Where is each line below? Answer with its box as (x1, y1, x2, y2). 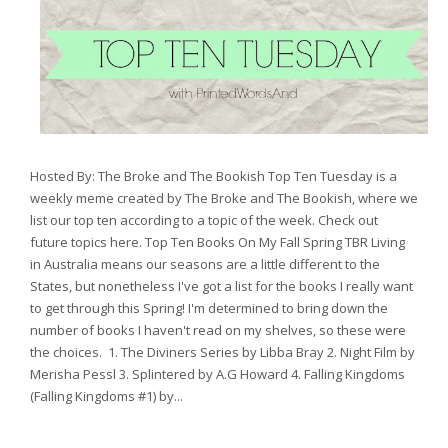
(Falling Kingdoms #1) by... (30, 387, 183, 406)
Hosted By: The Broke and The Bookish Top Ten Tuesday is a (30, 167, 397, 186)
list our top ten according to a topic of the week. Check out (30, 211, 378, 230)
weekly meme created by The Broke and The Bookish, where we (30, 189, 418, 208)
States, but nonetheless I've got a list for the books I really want (30, 277, 413, 296)
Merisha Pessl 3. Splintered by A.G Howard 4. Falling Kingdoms (30, 365, 405, 384)
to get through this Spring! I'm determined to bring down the (30, 299, 388, 318)
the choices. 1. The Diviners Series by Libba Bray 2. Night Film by (30, 343, 415, 362)
